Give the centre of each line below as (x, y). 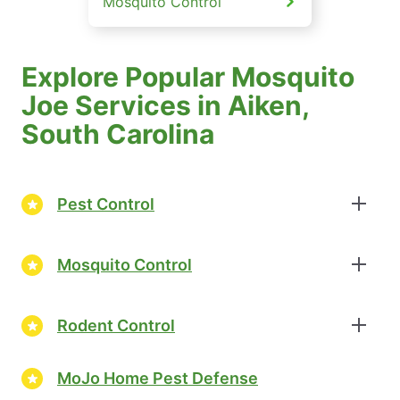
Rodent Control (116, 325)
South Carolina (118, 134)
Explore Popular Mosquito (188, 77)
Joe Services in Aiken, (165, 106)
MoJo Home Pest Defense (158, 378)
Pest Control (106, 204)
